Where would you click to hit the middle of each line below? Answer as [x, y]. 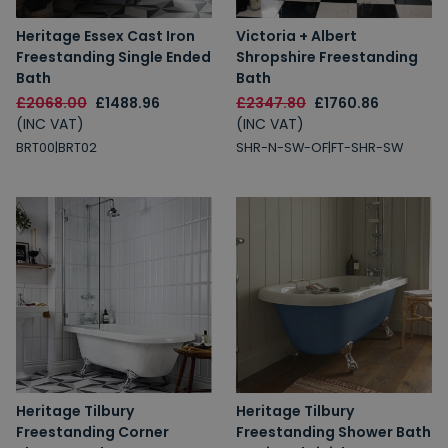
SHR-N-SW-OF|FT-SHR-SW [319, 147]
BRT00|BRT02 [56, 147]
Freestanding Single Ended [113, 57]
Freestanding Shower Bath [333, 432]
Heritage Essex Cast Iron [105, 36]
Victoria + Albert [296, 36]
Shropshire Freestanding [327, 57]
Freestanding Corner [92, 432]
